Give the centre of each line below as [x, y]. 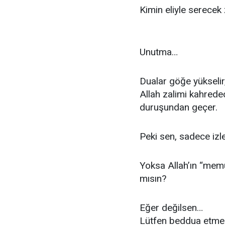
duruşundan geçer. [179, 107]
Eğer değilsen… [171, 208]
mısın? [153, 179]
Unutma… [159, 52]
